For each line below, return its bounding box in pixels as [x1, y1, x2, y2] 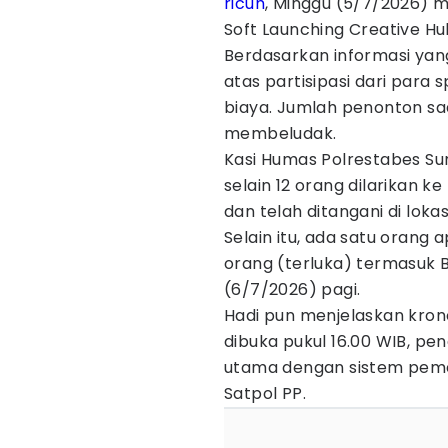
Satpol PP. [224, 382, 307, 405]
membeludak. [224, 122, 337, 145]
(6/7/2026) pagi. [224, 278, 361, 301]
